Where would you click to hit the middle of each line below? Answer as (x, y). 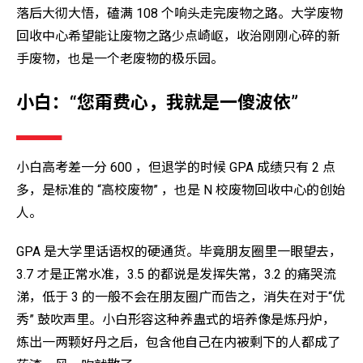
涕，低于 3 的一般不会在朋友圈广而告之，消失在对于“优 (181, 297)
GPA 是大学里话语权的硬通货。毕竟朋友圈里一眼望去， (179, 252)
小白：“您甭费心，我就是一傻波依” (157, 103)
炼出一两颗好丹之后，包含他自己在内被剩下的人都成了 (178, 343)
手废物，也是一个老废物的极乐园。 (120, 58)
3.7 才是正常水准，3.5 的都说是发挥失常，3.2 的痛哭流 (176, 275)
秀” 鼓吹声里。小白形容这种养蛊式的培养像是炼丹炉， (176, 320)
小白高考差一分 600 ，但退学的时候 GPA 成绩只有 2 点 (176, 167)
